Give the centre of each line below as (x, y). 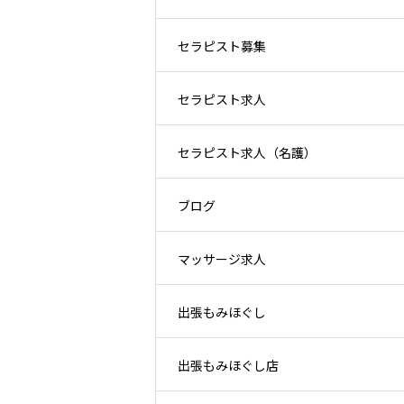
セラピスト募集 (222, 46)
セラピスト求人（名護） (247, 152)
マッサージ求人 (222, 259)
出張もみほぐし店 (228, 365)
